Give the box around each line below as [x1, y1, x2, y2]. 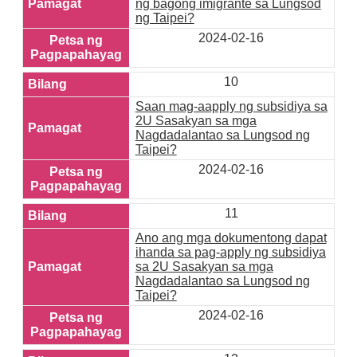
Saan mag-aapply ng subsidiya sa [135, 100, 328, 114]
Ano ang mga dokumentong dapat [135, 231, 327, 245]
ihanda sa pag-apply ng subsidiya [135, 245, 326, 260]
